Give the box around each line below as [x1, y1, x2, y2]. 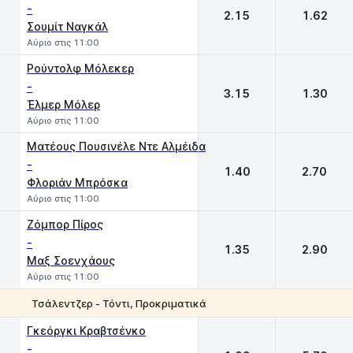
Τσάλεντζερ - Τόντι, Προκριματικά [32, 296, 206, 310]
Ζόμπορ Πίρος [27, 217, 103, 231]
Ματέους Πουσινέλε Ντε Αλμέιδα [27, 139, 206, 153]
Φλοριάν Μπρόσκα [27, 176, 128, 189]
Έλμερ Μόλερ [27, 98, 100, 111]
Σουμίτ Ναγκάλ [27, 20, 108, 33]
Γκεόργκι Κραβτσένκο [27, 324, 146, 337]
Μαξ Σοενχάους [27, 254, 115, 267]
